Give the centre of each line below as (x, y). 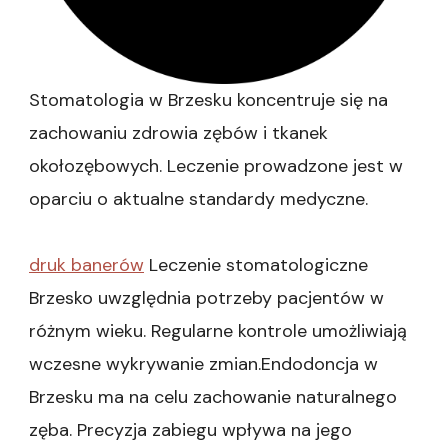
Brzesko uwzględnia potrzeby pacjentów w (206, 298)
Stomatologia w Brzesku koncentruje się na (208, 100)
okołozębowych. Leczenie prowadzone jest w (216, 166)
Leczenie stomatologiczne (256, 265)
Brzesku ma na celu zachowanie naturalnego (213, 397)
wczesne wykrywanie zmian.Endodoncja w (203, 364)
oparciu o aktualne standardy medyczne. (198, 199)
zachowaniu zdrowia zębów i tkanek (178, 133)
